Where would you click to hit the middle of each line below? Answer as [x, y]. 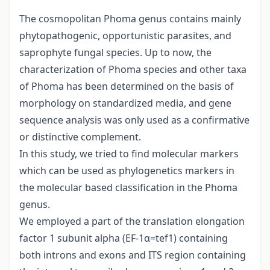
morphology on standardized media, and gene [125, 103]
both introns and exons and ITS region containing [133, 255]
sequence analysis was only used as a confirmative [134, 120]
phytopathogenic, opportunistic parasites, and [125, 36]
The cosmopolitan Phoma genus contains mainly [130, 19]
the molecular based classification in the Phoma [128, 188]
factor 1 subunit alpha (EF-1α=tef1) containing [124, 238]
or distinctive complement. [80, 137]
